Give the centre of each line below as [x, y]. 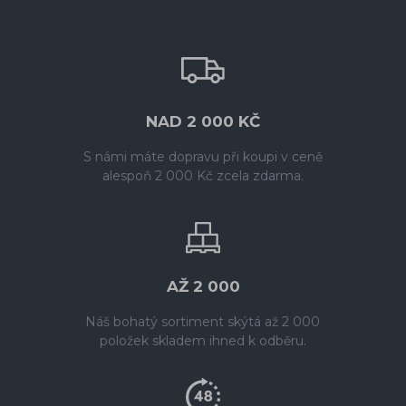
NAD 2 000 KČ [203, 121]
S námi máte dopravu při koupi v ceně [203, 157]
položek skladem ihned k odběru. [203, 341]
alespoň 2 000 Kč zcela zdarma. [203, 176]
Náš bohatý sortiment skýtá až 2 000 [203, 322]
